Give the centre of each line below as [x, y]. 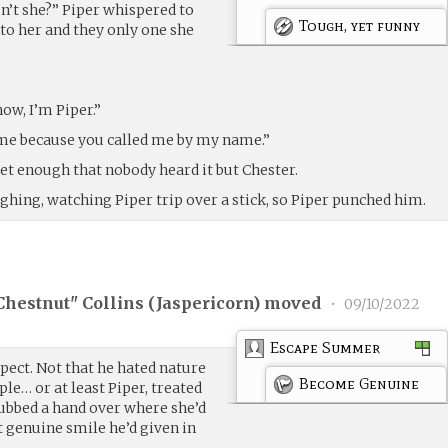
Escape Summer [325, 347]
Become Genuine [359, 383]
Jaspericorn [205, 303]
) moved [289, 303]
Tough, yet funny [360, 25]
